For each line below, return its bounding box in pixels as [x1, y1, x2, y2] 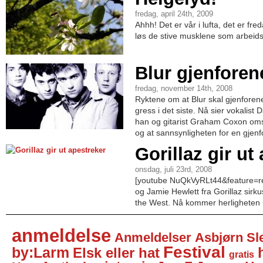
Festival [163, 243, 225, 261]
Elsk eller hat [73, 245, 160, 261]
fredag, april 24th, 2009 [135, 10, 213, 18]
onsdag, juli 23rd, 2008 [135, 166, 212, 174]
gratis [229, 249, 254, 259]
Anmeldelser [114, 230, 191, 245]
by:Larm [12, 244, 69, 261]
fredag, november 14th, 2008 [135, 85, 232, 93]
